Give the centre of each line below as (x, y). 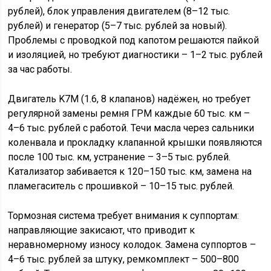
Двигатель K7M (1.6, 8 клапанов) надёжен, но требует (129, 99)
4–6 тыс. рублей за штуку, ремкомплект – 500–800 (124, 259)
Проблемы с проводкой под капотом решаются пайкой (134, 40)
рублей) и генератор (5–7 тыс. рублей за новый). (118, 26)
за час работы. (40, 69)
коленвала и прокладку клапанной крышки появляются (135, 142)
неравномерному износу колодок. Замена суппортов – (132, 245)
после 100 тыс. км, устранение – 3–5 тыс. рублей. (119, 157)
